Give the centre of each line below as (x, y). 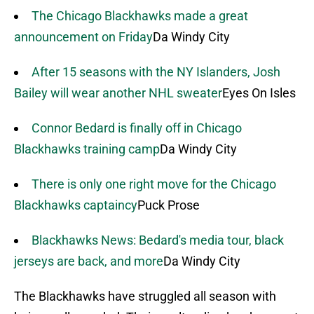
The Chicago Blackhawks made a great (140, 16)
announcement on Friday (83, 37)
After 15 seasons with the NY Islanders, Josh (156, 72)
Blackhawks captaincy (76, 205)
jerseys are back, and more (89, 261)
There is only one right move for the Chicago (154, 184)
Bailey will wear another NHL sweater (118, 93)
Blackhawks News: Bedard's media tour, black (158, 240)
